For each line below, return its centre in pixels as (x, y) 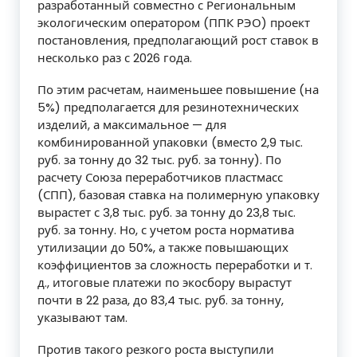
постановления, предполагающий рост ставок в (178, 40)
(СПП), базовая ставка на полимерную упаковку (178, 194)
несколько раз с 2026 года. (115, 57)
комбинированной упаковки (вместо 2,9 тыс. (170, 142)
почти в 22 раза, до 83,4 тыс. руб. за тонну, (161, 300)
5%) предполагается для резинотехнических (168, 107)
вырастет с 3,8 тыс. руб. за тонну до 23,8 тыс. (167, 212)
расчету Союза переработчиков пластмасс (160, 177)
